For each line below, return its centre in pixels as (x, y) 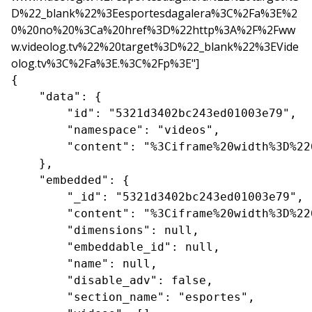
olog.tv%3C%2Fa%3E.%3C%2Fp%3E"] (105, 63)
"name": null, (84, 263)
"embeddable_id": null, (116, 247)
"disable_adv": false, (112, 280)
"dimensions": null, (105, 230)
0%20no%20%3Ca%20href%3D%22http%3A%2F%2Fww (153, 30)
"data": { (56, 96)
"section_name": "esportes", (133, 297)
